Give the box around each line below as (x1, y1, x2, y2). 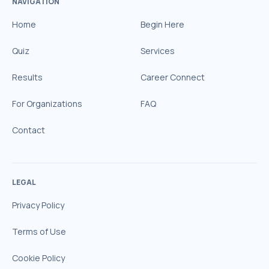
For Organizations (12, 98, 82, 109)
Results (12, 71, 43, 83)
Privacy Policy (12, 199, 64, 211)
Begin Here (141, 19, 184, 30)
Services (141, 45, 175, 56)
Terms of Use (12, 226, 66, 237)
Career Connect (141, 71, 205, 83)
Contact (12, 124, 45, 136)
